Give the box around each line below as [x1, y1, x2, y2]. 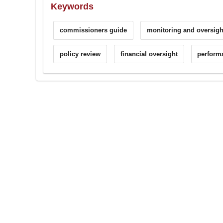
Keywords [51, 1, 94, 11]
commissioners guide [59, 26, 127, 34]
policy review [59, 50, 101, 58]
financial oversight [120, 50, 178, 58]
